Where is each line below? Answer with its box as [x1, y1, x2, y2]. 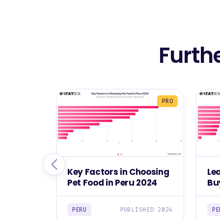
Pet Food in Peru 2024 [67, 176, 157, 189]
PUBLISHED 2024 [119, 205, 173, 214]
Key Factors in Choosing [67, 165, 169, 178]
